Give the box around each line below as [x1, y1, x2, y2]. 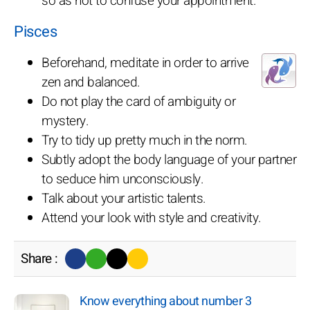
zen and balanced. [42, 72, 140, 92]
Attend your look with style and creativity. [42, 208, 262, 228]
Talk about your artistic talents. [42, 188, 206, 208]
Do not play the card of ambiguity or [42, 91, 235, 111]
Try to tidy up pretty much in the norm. [42, 130, 248, 150]
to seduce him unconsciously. [42, 169, 203, 189]
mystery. [42, 111, 89, 131]
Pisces [14, 20, 57, 43]
